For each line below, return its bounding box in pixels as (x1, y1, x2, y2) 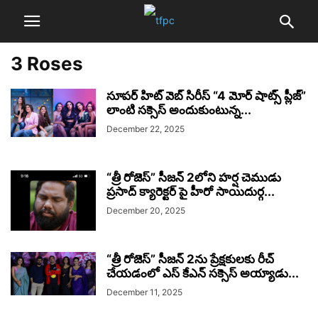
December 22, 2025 (106, 124, 185, 134)
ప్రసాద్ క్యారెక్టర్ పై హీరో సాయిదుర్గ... (106, 185, 275, 199)
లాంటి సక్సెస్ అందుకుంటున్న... (106, 103, 251, 117)
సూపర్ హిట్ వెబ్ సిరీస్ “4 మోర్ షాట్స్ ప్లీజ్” (106, 89, 306, 103)
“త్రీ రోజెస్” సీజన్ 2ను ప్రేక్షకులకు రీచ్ (106, 252, 274, 266)
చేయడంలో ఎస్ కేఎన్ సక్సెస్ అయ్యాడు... (106, 266, 299, 280)
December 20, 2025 (106, 205, 185, 216)
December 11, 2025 (106, 287, 182, 297)
